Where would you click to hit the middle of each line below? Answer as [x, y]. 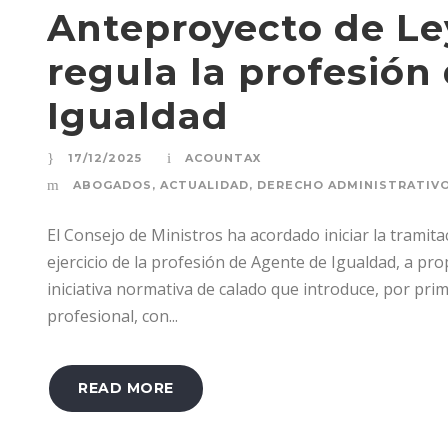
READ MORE [126, 387]
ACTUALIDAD [204, 184]
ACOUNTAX [223, 157]
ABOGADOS [112, 184]
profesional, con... [112, 315]
